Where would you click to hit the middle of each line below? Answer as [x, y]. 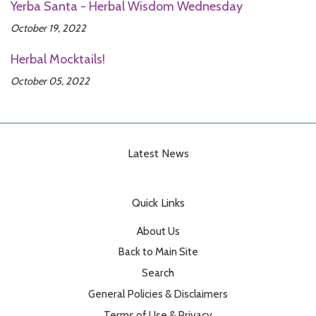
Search [158, 273]
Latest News [158, 153]
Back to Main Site [158, 252]
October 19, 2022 [48, 28]
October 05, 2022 [50, 81]
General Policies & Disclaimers [158, 294]
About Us [158, 231]
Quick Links [158, 202]
